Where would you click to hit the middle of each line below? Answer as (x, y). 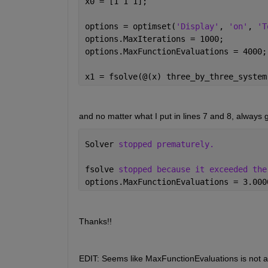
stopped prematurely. (166, 144)
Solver (101, 144)
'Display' (197, 27)
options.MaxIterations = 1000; (154, 39)
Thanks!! (95, 222)
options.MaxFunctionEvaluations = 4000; (176, 52)
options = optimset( (130, 27)
